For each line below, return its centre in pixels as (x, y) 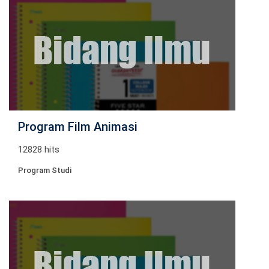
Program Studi (45, 170)
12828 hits (39, 150)
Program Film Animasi (78, 127)
